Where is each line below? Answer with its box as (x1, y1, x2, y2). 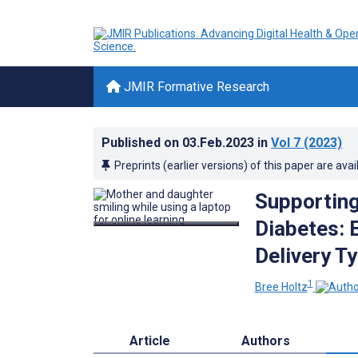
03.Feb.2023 (182, 135, 257, 150)
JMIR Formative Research (121, 79, 269, 94)
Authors (241, 332, 291, 348)
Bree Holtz (254, 280, 308, 293)
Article (129, 332, 170, 348)
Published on (101, 135, 182, 150)
